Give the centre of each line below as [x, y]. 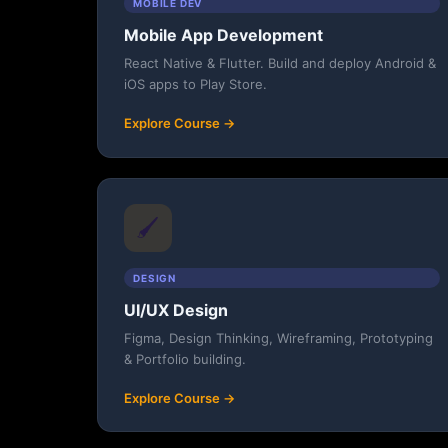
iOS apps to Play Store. [195, 84]
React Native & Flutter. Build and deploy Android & [279, 63]
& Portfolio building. [184, 358]
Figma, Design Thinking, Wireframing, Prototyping [278, 337]
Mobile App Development [223, 35]
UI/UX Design [175, 309]
